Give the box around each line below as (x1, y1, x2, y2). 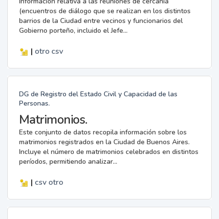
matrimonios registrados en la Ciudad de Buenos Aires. (19, 137, 190, 147)
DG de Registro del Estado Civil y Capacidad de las (19, 89, 177, 99)
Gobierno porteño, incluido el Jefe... (19, 25, 128, 35)
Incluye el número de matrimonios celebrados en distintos (19, 147, 198, 156)
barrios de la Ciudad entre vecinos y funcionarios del (19, 16, 183, 25)
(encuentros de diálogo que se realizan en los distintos (19, 6, 191, 16)
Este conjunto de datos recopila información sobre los (19, 127, 187, 137)
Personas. (19, 98, 50, 108)
